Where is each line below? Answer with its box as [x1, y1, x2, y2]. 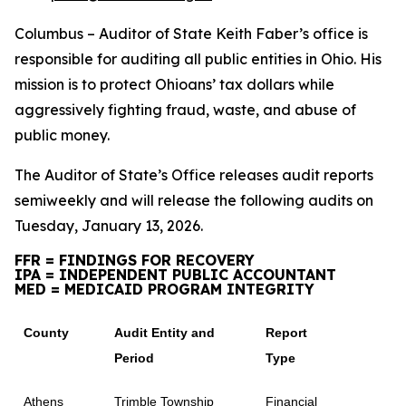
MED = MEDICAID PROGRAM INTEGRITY [14, 280, 314, 298]
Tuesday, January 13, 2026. [14, 217, 203, 235]
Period [114, 351, 154, 365]
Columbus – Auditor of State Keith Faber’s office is [14, 24, 368, 43]
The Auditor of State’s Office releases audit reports [14, 166, 373, 184]
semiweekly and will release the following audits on [14, 191, 373, 209]
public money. [14, 126, 110, 144]
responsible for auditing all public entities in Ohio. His [14, 50, 382, 68]
